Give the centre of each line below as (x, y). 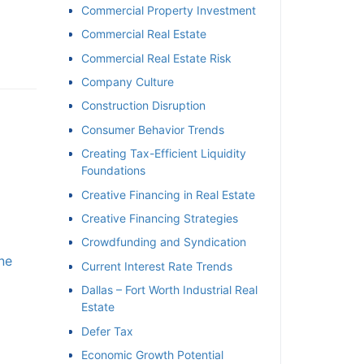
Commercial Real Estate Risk (150, 58)
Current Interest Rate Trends (150, 266)
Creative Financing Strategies (153, 218)
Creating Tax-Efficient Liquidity (157, 154)
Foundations (107, 171)
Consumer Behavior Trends (146, 129)
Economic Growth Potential (146, 354)
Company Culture (121, 82)
